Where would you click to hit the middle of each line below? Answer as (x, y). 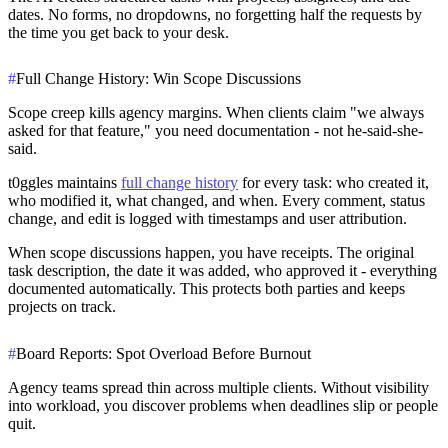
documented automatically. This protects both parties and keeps (206, 289)
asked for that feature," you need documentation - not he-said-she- (215, 131)
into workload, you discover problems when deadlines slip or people (223, 406)
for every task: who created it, (333, 183)
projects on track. (62, 307)
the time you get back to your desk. (118, 32)
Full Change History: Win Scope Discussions (158, 79)
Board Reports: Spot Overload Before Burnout (163, 354)
